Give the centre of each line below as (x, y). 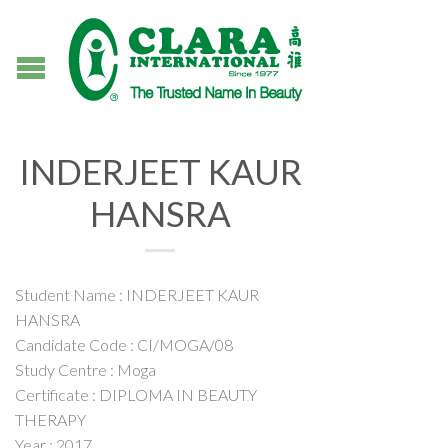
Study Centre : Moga (85, 369)
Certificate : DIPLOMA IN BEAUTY (136, 394)
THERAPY (50, 419)
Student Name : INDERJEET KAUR (137, 294)
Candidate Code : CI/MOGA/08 (124, 344)
